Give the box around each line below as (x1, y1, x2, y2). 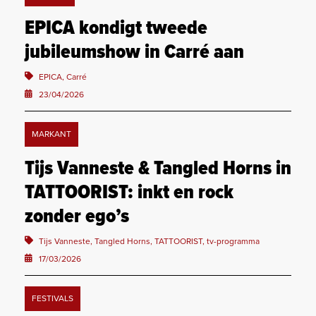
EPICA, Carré (39, 72, 87, 83)
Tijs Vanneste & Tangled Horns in (25, 157, 291, 183)
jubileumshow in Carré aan (25, 40, 244, 66)
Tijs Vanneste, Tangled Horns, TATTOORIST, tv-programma (39, 236, 260, 247)
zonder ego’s (25, 205, 129, 231)
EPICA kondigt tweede (25, 16, 207, 42)
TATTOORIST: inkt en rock (25, 181, 233, 207)
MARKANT (32, 129, 71, 140)
